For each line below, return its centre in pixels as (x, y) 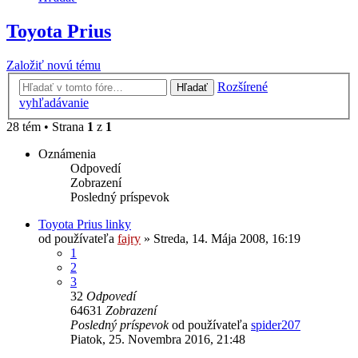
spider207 (276, 324)
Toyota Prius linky (85, 224)
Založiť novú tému (54, 66)
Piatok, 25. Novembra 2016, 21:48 (158, 339)
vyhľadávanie (54, 102)
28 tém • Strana (47, 126)
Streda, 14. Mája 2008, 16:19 (227, 238)
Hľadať (192, 87)
